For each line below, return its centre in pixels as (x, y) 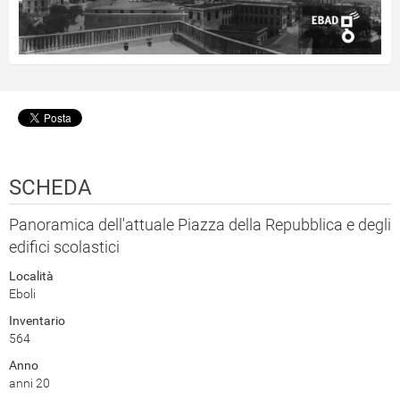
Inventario (37, 321)
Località (31, 276)
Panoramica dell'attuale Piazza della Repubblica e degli (200, 225)
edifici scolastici (64, 247)
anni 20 (29, 383)
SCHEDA (50, 188)
